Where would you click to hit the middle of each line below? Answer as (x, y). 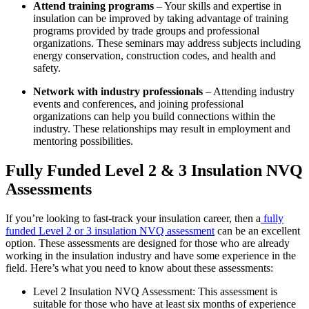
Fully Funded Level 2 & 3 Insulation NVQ (154, 170)
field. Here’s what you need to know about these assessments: (139, 268)
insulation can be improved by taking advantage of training (161, 18)
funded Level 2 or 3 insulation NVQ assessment (110, 230)
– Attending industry (249, 91)
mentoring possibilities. (83, 141)
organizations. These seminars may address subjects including (167, 43)
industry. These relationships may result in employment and (162, 128)
